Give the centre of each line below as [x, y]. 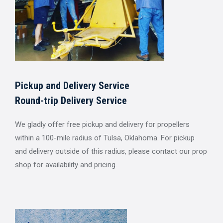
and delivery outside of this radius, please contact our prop [111, 151]
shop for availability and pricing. [66, 165]
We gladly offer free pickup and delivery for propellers [102, 124]
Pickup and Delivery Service [72, 85]
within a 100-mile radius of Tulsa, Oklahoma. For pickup [105, 138]
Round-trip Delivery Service [71, 100]
